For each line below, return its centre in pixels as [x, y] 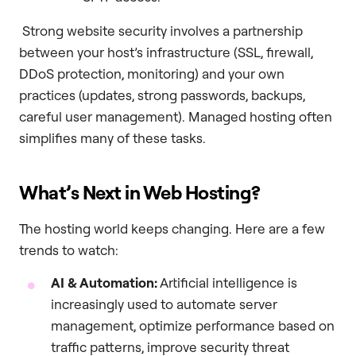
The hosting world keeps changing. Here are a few [172, 228]
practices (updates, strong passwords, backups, [162, 95]
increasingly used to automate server [164, 304]
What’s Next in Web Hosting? [140, 192]
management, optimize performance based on [193, 325]
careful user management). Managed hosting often [176, 116]
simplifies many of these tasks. [112, 137]
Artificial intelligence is [227, 282]
